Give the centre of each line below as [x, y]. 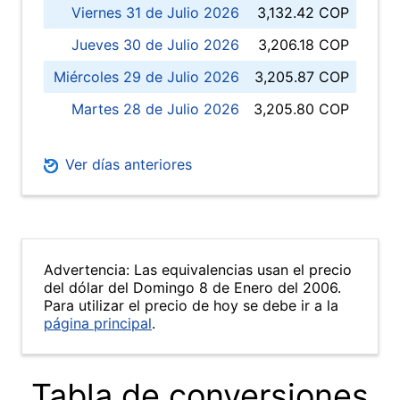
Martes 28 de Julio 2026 [155, 109]
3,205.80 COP [301, 109]
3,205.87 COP [302, 77]
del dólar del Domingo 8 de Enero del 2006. [192, 287]
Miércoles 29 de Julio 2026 [146, 77]
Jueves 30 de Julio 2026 [155, 45]
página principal [98, 323]
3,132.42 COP [303, 12]
